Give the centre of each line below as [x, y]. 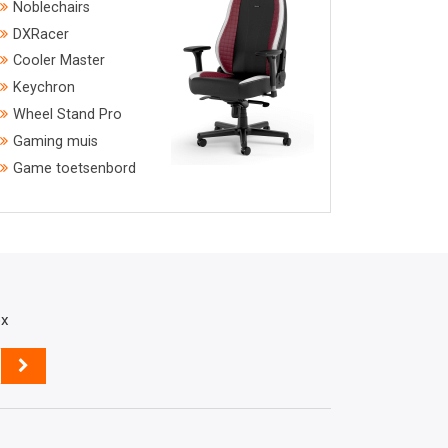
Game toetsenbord [74, 168]
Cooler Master [59, 61]
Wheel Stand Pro [67, 115]
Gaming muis [55, 141]
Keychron [44, 88]
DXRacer [41, 34]
